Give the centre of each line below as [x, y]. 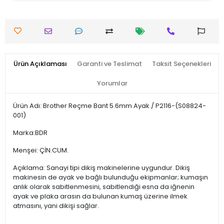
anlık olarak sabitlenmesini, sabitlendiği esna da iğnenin [104, 186]
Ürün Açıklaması [40, 63]
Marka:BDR [30, 132]
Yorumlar [112, 83]
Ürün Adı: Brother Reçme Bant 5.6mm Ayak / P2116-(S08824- [109, 105]
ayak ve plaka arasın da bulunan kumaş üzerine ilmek [100, 196]
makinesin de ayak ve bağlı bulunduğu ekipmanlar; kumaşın [110, 177]
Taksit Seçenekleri [181, 63]
